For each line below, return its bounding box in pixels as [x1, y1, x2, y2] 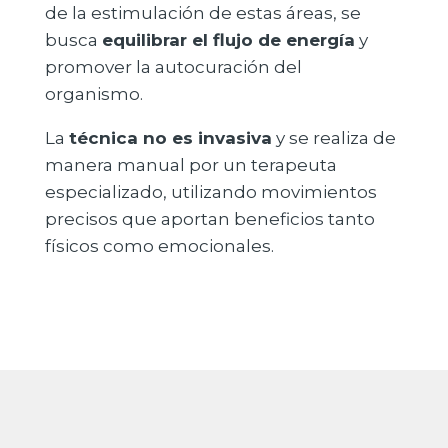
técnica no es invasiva [68, 128, 272, 149]
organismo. [44, 84, 143, 105]
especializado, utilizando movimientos [44, 182, 377, 203]
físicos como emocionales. [44, 236, 274, 257]
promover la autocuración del [44, 57, 302, 78]
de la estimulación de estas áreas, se [44, 3, 361, 24]
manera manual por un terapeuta [44, 155, 337, 176]
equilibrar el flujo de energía [101, 30, 355, 51]
